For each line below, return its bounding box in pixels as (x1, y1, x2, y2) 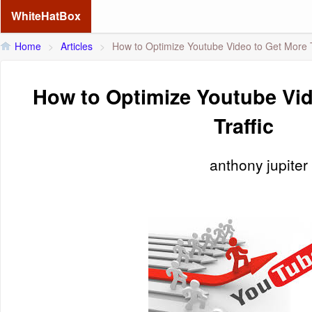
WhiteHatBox (11, 8, 81, 24)
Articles (61, 39, 93, 53)
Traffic (214, 111, 274, 140)
